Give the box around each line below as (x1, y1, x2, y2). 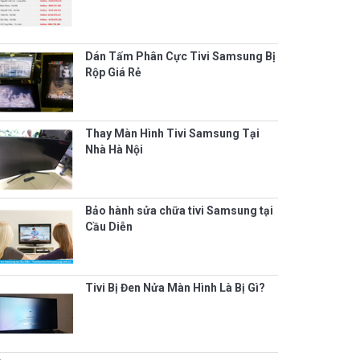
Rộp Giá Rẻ (85, 66, 141, 80)
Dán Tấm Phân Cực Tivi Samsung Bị (85, 50, 276, 63)
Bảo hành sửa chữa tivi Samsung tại (85, 204, 273, 218)
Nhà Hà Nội (85, 143, 143, 157)
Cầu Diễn (85, 220, 133, 234)
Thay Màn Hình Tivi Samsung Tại (85, 127, 260, 141)
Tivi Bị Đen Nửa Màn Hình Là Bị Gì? (85, 281, 265, 295)
